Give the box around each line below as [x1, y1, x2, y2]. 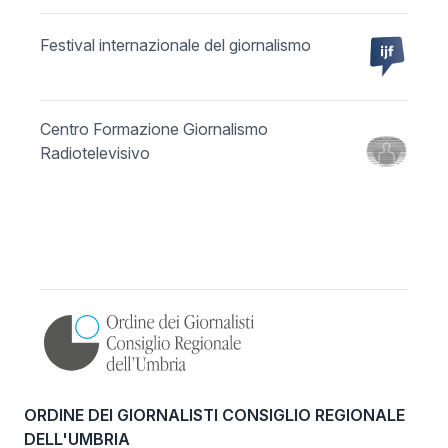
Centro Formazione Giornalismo [40, 119, 268, 139]
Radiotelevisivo [40, 143, 150, 163]
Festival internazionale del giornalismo [40, 35, 311, 55]
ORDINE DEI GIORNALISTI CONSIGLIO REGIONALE [24, 405, 405, 425]
